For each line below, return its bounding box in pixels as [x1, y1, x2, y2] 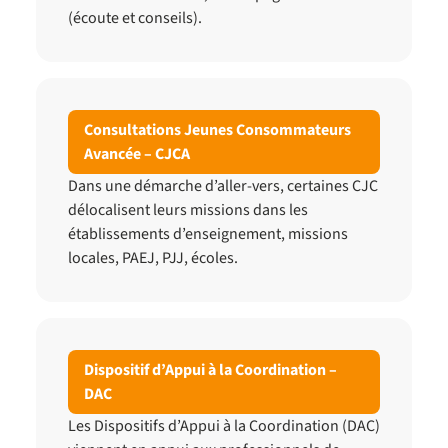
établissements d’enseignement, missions [68, 223, 348, 245]
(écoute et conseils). [68, 7, 202, 29]
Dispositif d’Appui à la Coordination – [84, 359, 337, 381]
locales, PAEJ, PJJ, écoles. [68, 247, 238, 269]
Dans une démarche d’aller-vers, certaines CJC [68, 175, 378, 197]
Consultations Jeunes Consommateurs [84, 119, 351, 141]
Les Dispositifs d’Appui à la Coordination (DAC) [68, 415, 380, 437]
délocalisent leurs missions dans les [68, 199, 308, 221]
